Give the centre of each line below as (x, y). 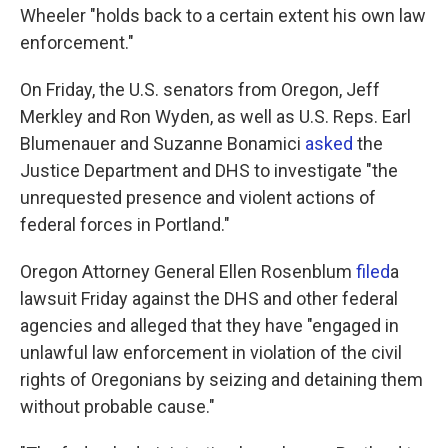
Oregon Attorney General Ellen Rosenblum (188, 271)
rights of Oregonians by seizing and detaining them (221, 379)
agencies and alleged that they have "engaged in (209, 325)
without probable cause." (117, 406)
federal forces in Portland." (125, 224)
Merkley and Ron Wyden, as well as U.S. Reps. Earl (215, 116)
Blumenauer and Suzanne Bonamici (162, 143)
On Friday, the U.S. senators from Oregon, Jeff (200, 89)
